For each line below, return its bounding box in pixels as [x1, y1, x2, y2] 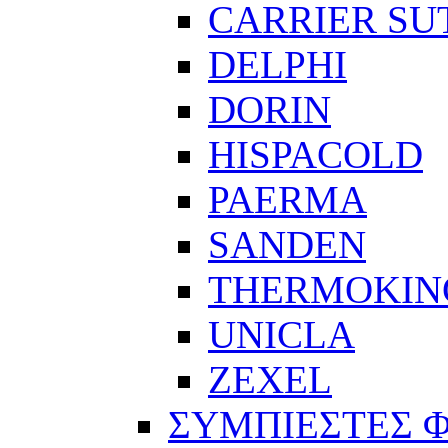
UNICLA [208, 313, 355, 357]
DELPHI [208, 43, 347, 87]
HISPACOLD [208, 133, 423, 177]
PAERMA [208, 178, 367, 222]
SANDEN [208, 223, 366, 267]
